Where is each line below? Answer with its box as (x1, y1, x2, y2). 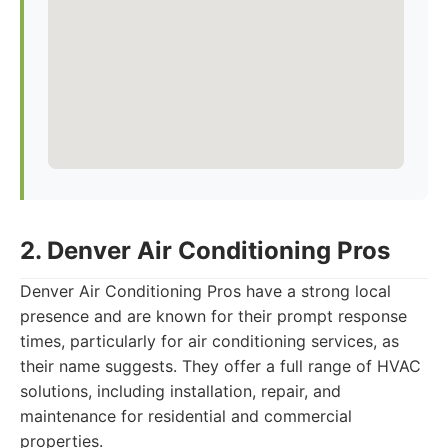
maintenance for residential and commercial (20, 406, 352, 426)
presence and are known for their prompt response (20, 306, 407, 326)
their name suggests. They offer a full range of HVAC (20, 356, 421, 376)
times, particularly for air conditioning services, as (20, 331, 399, 351)
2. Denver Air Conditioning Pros (20, 236, 390, 265)
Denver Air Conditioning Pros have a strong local (20, 281, 391, 301)
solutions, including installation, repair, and (20, 381, 341, 401)
